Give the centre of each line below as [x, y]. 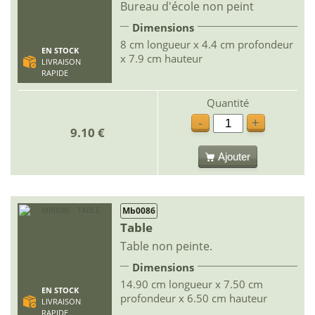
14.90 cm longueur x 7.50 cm [192, 284]
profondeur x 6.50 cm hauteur [194, 298]
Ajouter [234, 156]
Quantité [228, 102]
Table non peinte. [166, 246]
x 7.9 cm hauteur [161, 58]
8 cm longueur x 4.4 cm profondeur [207, 44]
